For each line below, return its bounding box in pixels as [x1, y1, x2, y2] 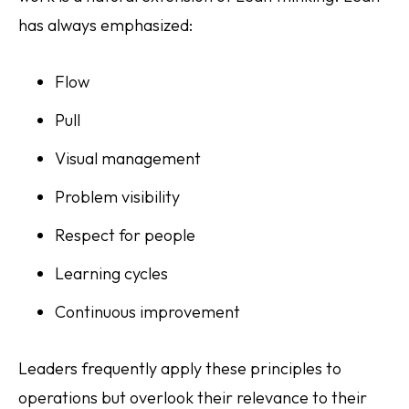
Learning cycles [55, 263, 168, 284]
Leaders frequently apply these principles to [18, 358, 341, 379]
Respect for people [55, 225, 195, 246]
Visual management [55, 148, 201, 169]
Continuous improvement [55, 301, 240, 322]
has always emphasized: [18, 15, 193, 36]
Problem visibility [55, 186, 180, 207]
